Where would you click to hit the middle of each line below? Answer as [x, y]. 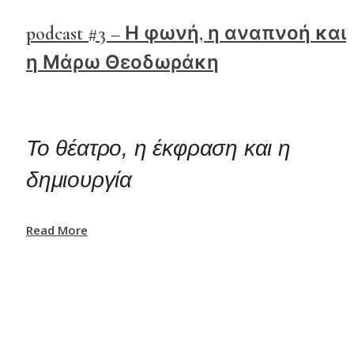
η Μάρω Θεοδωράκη [122, 62]
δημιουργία [79, 179]
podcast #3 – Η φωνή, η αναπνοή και [186, 33]
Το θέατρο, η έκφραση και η [158, 148]
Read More [57, 230]
